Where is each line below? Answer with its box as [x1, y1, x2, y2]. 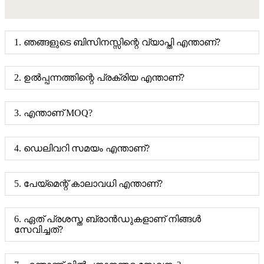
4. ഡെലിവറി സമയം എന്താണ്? [14, 143, 150, 153]
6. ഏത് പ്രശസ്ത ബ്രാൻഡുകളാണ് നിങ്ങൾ [14, 213, 201, 224]
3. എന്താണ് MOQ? [14, 107, 93, 118]
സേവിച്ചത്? [14, 224, 63, 235]
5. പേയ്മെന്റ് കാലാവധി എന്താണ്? [14, 178, 163, 189]
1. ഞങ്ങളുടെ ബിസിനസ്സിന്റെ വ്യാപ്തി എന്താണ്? [14, 37, 220, 47]
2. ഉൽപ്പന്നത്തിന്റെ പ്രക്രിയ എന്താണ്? [14, 72, 184, 82]
